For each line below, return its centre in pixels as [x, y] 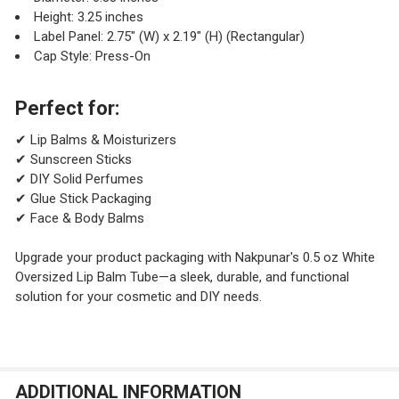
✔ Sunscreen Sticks [73, 159]
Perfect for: [67, 108]
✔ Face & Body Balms [79, 218]
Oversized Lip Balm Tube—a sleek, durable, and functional [182, 277]
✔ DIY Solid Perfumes [79, 179]
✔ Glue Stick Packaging [83, 198]
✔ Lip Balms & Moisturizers [95, 139]
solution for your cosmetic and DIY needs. [138, 297]
